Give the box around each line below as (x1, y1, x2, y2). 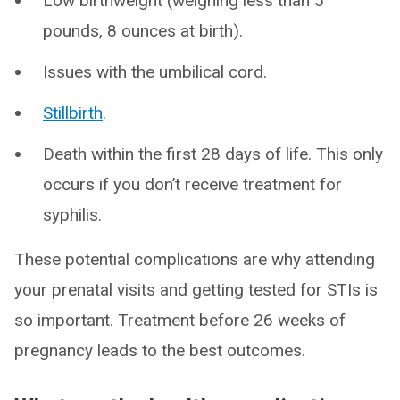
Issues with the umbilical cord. (43, 62, 267, 83)
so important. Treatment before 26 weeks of (14, 310, 346, 331)
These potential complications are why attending (14, 249, 375, 271)
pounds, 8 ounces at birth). (43, 21, 243, 42)
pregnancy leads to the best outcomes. (14, 340, 305, 362)
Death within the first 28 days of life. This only (43, 144, 383, 165)
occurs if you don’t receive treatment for (43, 174, 342, 196)
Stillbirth (43, 103, 103, 124)
